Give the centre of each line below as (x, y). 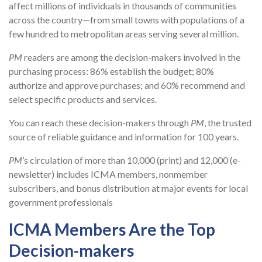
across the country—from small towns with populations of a (127, 20)
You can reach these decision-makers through (100, 123)
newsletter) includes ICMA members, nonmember (108, 174)
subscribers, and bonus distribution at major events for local (128, 188)
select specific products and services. (83, 99)
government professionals (61, 202)
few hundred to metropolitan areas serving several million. (124, 34)
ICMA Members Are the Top (112, 230)
